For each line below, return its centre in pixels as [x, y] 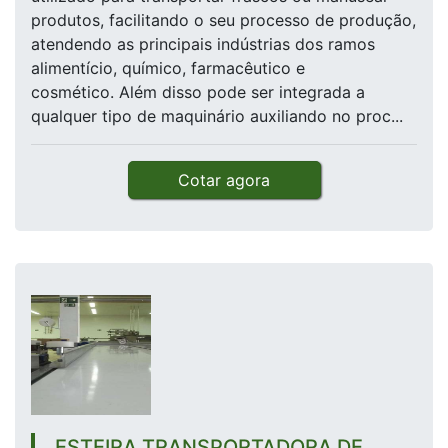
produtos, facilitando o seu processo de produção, [223, 20]
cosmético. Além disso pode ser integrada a [198, 92]
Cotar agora [224, 180]
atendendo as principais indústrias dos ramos [203, 44]
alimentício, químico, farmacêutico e [168, 68]
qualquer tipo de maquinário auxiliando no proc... [217, 116]
